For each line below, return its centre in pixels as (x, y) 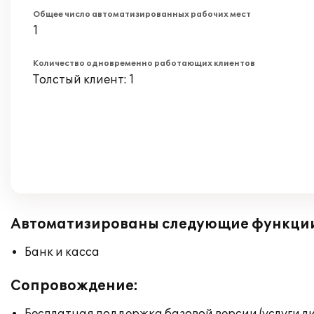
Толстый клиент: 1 (84, 80)
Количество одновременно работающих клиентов (144, 63)
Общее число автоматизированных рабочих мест (142, 14)
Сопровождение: (74, 286)
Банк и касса (62, 252)
